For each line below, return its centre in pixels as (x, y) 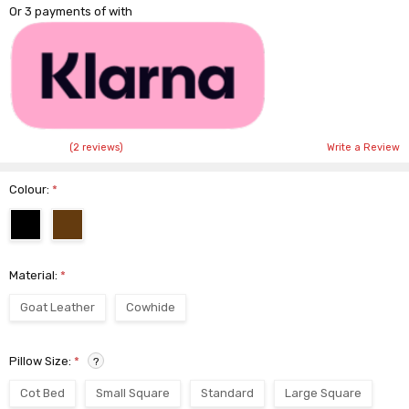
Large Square (324, 393)
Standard (228, 393)
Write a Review (363, 148)
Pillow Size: (42, 361)
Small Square (133, 393)
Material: (35, 275)
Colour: (31, 190)
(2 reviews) (97, 148)
